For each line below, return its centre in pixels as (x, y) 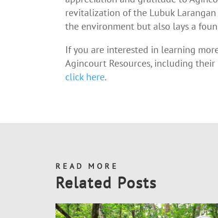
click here (85, 77)
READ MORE (87, 166)
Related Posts (106, 183)
